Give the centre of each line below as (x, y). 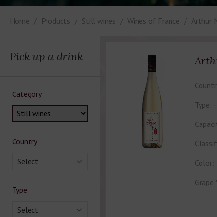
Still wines (99, 21)
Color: (204, 163)
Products (56, 21)
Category (27, 94)
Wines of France (154, 21)
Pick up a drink (46, 56)
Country (25, 141)
